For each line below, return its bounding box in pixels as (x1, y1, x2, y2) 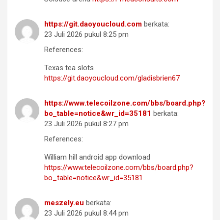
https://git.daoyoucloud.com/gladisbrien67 (44, 74, 180, 83)
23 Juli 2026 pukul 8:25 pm (44, 30, 129, 39)
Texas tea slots (44, 63, 94, 73)
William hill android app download (44, 153, 150, 162)
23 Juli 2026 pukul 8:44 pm (44, 209, 129, 218)
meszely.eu (44, 198, 84, 208)
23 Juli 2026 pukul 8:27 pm (44, 119, 129, 129)
